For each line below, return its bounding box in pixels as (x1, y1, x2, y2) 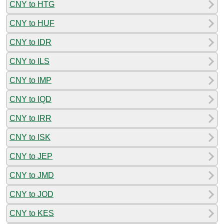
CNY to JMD (9, 170, 54, 179)
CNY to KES (9, 208, 54, 217)
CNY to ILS (9, 56, 49, 65)
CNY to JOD (9, 189, 53, 198)
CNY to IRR (9, 113, 51, 122)
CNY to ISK (9, 132, 50, 141)
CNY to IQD (9, 94, 51, 103)
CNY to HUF (9, 18, 54, 27)
